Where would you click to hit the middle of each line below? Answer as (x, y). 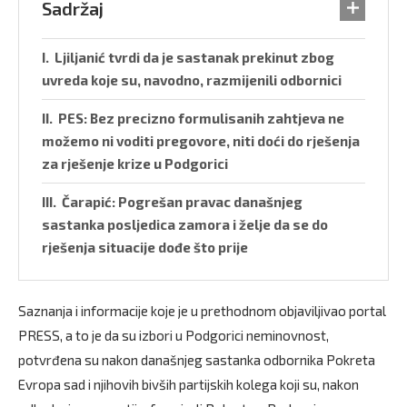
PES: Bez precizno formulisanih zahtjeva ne (201, 118)
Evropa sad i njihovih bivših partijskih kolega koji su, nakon (189, 384)
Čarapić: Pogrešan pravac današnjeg (182, 202)
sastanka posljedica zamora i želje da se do (185, 224)
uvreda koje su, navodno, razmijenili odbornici (192, 80)
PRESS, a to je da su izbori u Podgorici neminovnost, (174, 335)
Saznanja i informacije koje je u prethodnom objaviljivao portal (202, 311)
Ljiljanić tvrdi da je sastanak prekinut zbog (194, 57)
